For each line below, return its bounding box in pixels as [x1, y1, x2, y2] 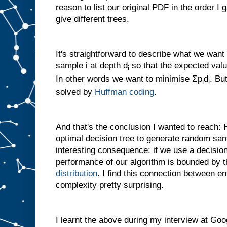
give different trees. [56, 14, 129, 24]
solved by [56, 87, 95, 97]
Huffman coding [95, 87, 154, 97]
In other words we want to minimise [56, 74, 192, 84]
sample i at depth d [56, 60, 128, 70]
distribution [56, 169, 97, 179]
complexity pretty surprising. [56, 180, 164, 191]
